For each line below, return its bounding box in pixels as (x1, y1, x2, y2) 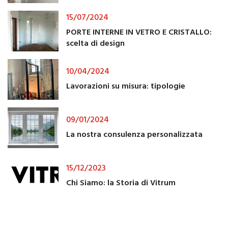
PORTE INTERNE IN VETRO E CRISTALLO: (66, 25, 212, 39)
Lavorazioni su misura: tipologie (66, 79, 185, 93)
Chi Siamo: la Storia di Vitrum (66, 176, 176, 190)
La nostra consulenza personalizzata (66, 128, 203, 141)
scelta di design (66, 37, 125, 50)
